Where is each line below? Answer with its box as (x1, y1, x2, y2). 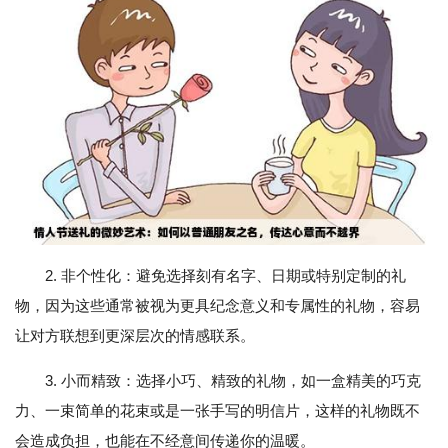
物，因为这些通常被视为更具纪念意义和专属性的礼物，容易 (15, 297, 420, 315)
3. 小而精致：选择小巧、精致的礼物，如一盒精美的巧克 (45, 372, 421, 390)
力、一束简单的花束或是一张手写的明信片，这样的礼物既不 (15, 402, 420, 420)
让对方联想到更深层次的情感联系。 (15, 327, 255, 345)
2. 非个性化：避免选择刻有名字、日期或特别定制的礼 (45, 267, 406, 285)
